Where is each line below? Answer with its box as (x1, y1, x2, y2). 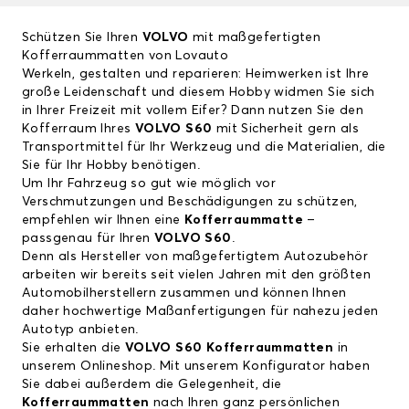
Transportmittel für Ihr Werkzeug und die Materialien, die (22, 141, 386, 154)
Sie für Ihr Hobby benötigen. (22, 159, 201, 173)
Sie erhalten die (22, 341, 125, 355)
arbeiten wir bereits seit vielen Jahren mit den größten (22, 268, 371, 282)
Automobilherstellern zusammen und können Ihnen (22, 287, 347, 300)
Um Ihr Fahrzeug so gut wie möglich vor (22, 177, 277, 191)
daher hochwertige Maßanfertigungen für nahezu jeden (22, 305, 379, 319)
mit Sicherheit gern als (215, 122, 360, 136)
